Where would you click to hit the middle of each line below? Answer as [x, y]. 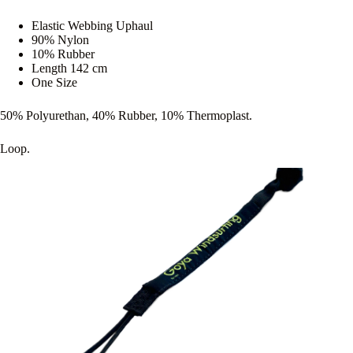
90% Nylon [60, 40]
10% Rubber [63, 54]
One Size [54, 83]
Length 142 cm [69, 69]
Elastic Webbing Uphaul [92, 26]
